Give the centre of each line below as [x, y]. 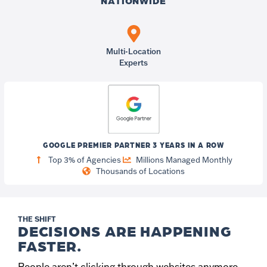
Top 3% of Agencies [85, 159]
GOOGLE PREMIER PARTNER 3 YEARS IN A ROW [133, 145]
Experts [133, 62]
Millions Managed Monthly [184, 159]
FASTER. [50, 245]
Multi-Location [133, 51]
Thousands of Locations [140, 171]
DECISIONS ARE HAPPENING [125, 230]
